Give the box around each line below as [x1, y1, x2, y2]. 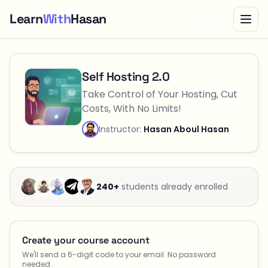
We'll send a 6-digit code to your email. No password [22, 249, 216, 260]
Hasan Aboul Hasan [144, 123, 229, 135]
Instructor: [99, 123, 144, 135]
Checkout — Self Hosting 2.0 [9, 53, 139, 66]
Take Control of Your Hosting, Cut [82, 87, 237, 101]
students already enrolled [119, 181, 228, 193]
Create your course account [22, 234, 150, 246]
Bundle [200, 14, 226, 24]
